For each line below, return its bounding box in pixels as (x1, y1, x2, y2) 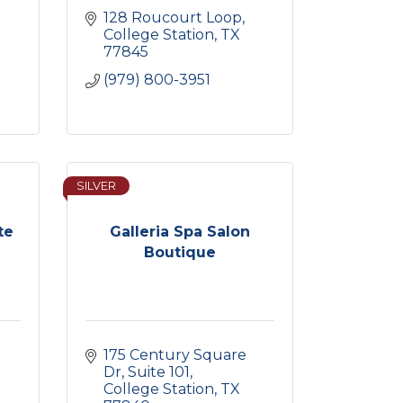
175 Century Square (103, 346, 246, 363)
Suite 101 (127, 363, 190, 381)
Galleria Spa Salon (109, 222, 250, 240)
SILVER (76, 179, 116, 193)
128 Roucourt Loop (103, 9, 242, 26)
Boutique (143, 243, 216, 261)
